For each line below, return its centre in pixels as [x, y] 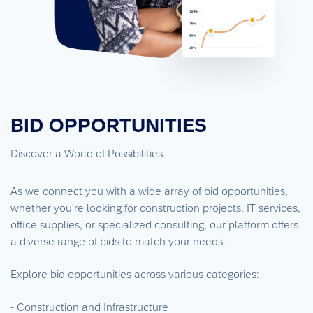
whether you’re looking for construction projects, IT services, [155, 208]
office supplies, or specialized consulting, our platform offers [154, 224]
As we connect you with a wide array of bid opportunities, [149, 191]
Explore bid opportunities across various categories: [135, 274]
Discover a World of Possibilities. [88, 153]
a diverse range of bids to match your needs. [118, 241]
